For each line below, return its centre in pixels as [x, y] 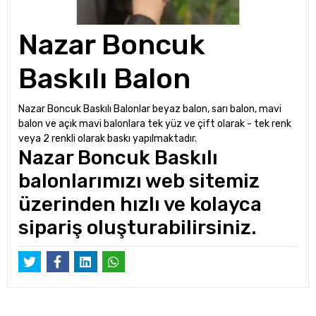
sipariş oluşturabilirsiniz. [137, 227]
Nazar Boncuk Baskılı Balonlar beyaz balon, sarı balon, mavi [150, 109]
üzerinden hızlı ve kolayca [140, 204]
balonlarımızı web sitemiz [139, 181]
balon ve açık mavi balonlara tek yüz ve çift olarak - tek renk [155, 124]
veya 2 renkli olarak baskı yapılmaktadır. [109, 139]
